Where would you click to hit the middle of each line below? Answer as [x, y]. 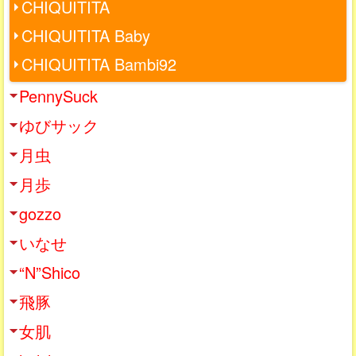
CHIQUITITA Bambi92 [99, 64]
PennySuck [58, 95]
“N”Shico [50, 272]
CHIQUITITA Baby [86, 35]
